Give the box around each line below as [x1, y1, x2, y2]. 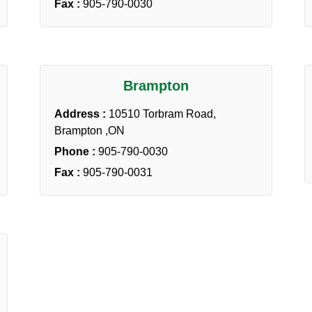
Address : [54, 107, 109, 120]
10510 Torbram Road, [109, 107, 216, 120]
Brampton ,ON [54, 124, 125, 136]
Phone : [54, 145, 98, 157]
